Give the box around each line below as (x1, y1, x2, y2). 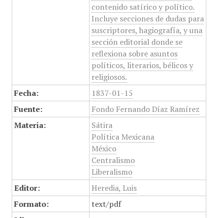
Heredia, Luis (91, 182, 137, 193)
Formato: (14, 199, 49, 209)
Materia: (14, 120, 46, 130)
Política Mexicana (91, 131, 154, 142)
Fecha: (14, 88, 38, 98)
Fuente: (14, 104, 42, 114)
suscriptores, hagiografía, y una (91, 25, 202, 36)
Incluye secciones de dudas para (91, 13, 204, 24)
